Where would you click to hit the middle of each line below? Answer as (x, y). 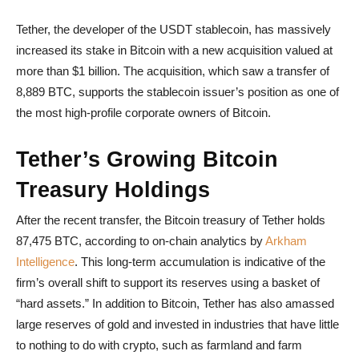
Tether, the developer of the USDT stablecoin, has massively (173, 29)
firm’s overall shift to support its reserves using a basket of (168, 282)
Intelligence (45, 262)
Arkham (286, 241)
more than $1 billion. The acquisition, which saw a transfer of (173, 71)
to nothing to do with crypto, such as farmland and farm (159, 345)
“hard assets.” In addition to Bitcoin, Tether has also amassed (175, 303)
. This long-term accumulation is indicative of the (200, 262)
